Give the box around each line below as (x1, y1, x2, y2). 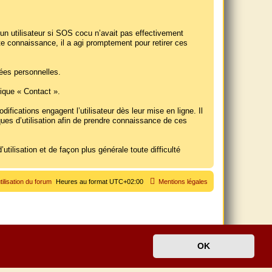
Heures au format (56, 178, 109, 186)
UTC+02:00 (109, 178, 143, 186)
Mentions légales (158, 178, 208, 186)
